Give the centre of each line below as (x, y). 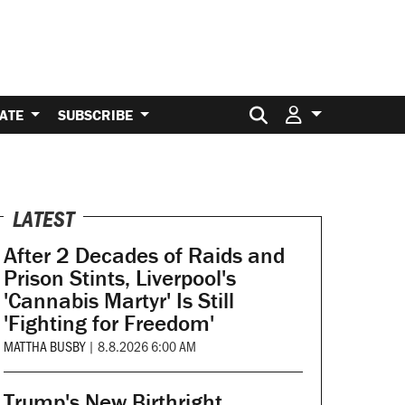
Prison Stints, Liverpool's (119, 278)
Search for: (317, 107)
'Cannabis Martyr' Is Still (118, 301)
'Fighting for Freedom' (108, 324)
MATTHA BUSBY (44, 346)
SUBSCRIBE (97, 114)
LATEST (43, 220)
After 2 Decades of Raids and (144, 256)
